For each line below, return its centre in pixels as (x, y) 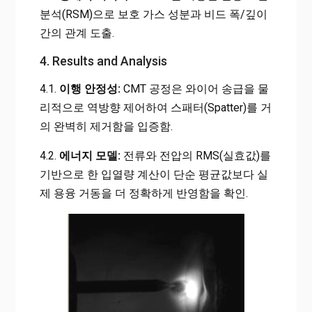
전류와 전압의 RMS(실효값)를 (195, 155)
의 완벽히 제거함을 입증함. (106, 126)
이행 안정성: (89, 88)
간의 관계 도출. (77, 33)
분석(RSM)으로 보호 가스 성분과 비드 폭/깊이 (153, 14)
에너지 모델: (89, 155)
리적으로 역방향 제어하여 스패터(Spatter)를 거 (155, 107)
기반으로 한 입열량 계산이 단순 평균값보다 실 (154, 174)
